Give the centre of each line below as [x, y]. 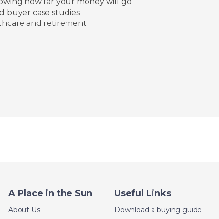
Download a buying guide [158, 209]
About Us [24, 209]
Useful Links [142, 193]
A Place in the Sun [50, 193]
